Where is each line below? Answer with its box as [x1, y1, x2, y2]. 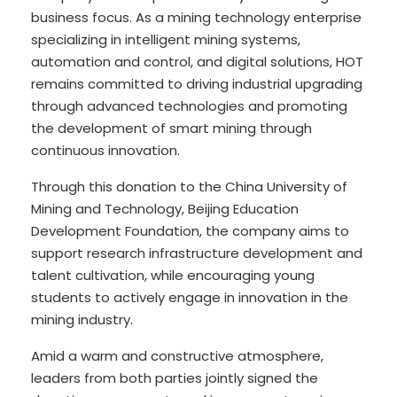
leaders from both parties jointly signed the [31, 368, 318, 387]
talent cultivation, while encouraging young [31, 265, 315, 284]
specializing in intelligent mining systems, [31, 29, 300, 49]
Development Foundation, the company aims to [31, 221, 349, 240]
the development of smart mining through [31, 118, 312, 137]
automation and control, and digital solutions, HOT [31, 51, 363, 71]
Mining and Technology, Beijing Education [31, 198, 299, 218]
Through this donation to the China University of [31, 176, 347, 196]
